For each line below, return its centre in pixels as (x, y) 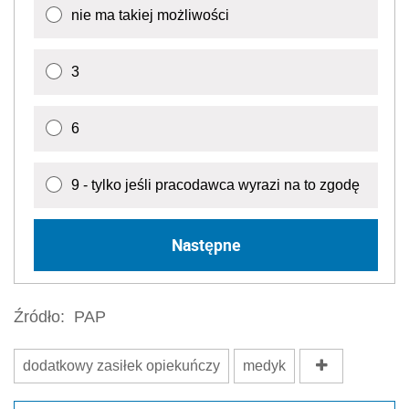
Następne (206, 245)
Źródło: (39, 316)
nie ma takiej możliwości (150, 15)
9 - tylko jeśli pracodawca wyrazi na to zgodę (215, 184)
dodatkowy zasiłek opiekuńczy (121, 365)
